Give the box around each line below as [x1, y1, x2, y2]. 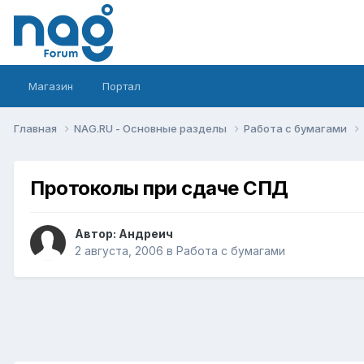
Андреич [119, 227, 173, 241]
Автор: [75, 227, 119, 241]
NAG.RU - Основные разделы [74, 121, 229, 135]
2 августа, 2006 [75, 244, 163, 258]
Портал [102, 80, 141, 93]
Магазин [28, 80, 73, 93]
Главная [14, 121, 59, 135]
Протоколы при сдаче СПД [30, 175, 288, 200]
